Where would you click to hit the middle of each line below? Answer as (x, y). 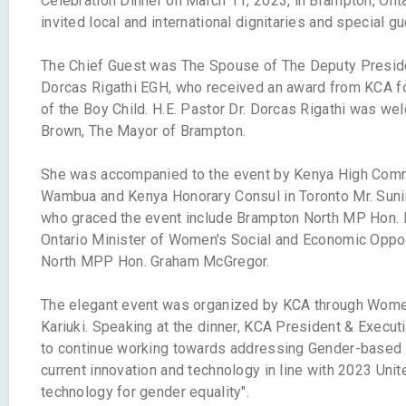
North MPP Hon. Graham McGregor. (155, 262)
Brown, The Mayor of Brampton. (144, 131)
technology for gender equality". (145, 392)
